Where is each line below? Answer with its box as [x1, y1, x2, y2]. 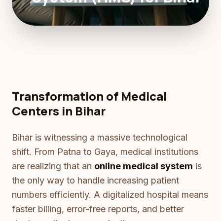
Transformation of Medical [12, 88, 167, 104]
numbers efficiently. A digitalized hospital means [12, 189, 208, 200]
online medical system [94, 161, 193, 171]
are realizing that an [12, 161, 94, 171]
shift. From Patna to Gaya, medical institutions [12, 147, 198, 157]
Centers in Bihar [12, 103, 106, 119]
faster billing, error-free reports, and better [12, 204, 184, 214]
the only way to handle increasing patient [12, 175, 179, 185]
